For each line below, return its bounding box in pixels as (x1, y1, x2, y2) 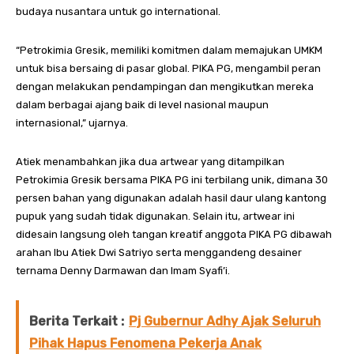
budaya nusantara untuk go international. (16, 6, 220, 17)
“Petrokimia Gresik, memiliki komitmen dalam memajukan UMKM (16, 44, 322, 56)
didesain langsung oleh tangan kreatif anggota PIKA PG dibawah (16, 228, 332, 240)
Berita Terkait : (29, 314, 124, 329)
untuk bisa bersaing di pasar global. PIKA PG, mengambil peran (16, 62, 321, 74)
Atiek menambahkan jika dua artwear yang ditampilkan (16, 156, 284, 168)
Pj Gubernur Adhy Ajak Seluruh (129, 314, 321, 329)
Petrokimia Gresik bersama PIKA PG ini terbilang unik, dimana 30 (16, 174, 328, 186)
